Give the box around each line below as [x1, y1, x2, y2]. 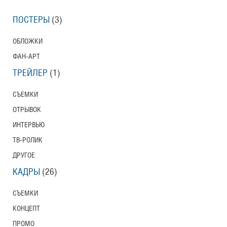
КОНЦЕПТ [13, 205, 40, 212]
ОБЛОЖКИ [13, 37, 43, 45]
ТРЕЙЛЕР [13, 68, 48, 78]
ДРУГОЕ [13, 152, 35, 159]
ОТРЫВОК [13, 106, 41, 113]
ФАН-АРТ [13, 53, 40, 60]
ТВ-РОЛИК [13, 136, 43, 143]
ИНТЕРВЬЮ [13, 121, 45, 128]
